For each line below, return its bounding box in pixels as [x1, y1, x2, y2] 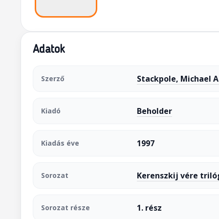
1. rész [136, 202, 162, 213]
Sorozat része [41, 203, 90, 212]
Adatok [32, 44, 65, 56]
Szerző [41, 74, 65, 83]
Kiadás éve [41, 138, 79, 148]
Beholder [136, 106, 172, 116]
